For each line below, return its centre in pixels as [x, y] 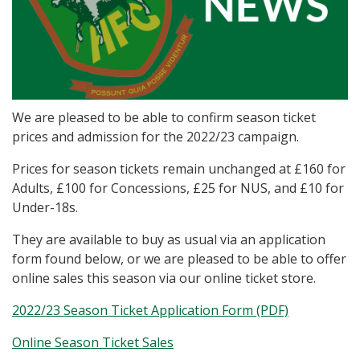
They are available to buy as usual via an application [169, 240]
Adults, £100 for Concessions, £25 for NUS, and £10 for [178, 188]
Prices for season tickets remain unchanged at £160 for [179, 169]
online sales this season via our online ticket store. [164, 278]
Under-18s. [45, 208]
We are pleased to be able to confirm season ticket [164, 118]
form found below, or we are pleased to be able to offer [179, 259]
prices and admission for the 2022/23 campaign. [155, 137]
